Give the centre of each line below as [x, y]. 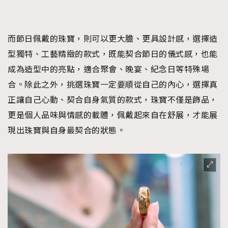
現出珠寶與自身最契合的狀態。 [66, 131]
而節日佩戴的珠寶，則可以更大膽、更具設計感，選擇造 [113, 39]
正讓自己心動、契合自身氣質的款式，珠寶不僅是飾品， [113, 100]
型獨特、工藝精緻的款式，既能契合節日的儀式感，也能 [113, 54]
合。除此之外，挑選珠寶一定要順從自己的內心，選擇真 [113, 85]
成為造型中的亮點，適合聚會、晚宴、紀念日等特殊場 [108, 69]
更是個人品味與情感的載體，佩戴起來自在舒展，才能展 [113, 115]
